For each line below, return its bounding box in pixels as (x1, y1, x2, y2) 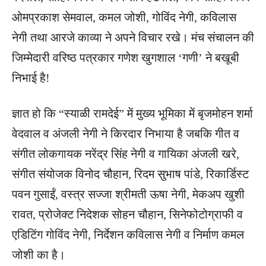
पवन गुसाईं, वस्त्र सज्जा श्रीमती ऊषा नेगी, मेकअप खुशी (12, 187, 245, 201)
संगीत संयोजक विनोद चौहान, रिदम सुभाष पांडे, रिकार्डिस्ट (12, 167, 249, 180)
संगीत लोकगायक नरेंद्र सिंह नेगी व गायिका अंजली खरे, (12, 147, 239, 160)
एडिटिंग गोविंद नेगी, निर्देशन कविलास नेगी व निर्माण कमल (12, 227, 244, 241)
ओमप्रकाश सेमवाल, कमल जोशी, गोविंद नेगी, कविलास (12, 10, 236, 24)
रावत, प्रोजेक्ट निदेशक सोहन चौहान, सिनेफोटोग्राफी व (12, 207, 243, 221)
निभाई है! (12, 71, 50, 84)
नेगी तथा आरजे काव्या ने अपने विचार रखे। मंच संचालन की (12, 30, 254, 44)
